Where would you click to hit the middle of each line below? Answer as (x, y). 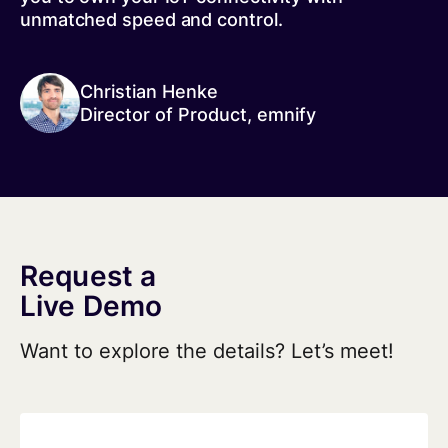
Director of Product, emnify (198, 114)
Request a (88, 275)
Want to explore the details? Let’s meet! (207, 350)
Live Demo (91, 305)
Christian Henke (149, 91)
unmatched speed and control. (151, 19)
